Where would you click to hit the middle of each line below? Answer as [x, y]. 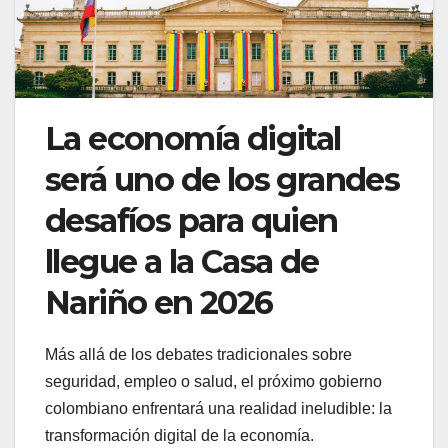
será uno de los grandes [222, 180]
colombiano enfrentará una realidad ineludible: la [218, 409]
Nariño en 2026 [159, 303]
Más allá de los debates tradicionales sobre [198, 355]
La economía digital [193, 139]
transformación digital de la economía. [179, 436]
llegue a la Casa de [182, 262]
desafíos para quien [191, 221]
